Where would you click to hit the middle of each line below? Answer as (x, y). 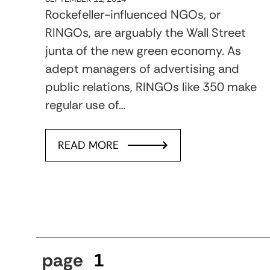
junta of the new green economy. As (143, 51)
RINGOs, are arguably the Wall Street (146, 33)
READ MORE (88, 145)
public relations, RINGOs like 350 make (151, 87)
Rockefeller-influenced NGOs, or (133, 14)
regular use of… (85, 105)
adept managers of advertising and (142, 69)
